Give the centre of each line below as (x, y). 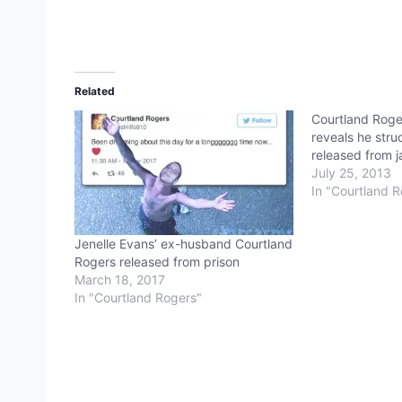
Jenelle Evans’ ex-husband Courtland (184, 244)
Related (95, 91)
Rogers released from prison (157, 262)
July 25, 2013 (352, 172)
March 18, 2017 (120, 280)
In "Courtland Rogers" (138, 298)
